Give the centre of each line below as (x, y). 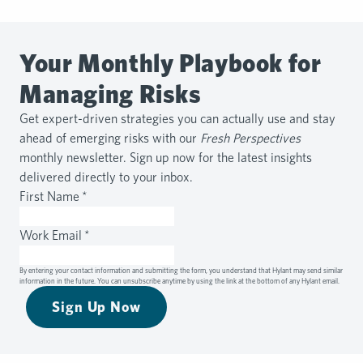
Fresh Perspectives (250, 139)
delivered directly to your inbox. (106, 177)
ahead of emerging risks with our (110, 139)
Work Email (52, 236)
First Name (51, 197)
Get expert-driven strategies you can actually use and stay (177, 119)
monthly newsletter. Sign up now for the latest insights (166, 158)
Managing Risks (111, 94)
